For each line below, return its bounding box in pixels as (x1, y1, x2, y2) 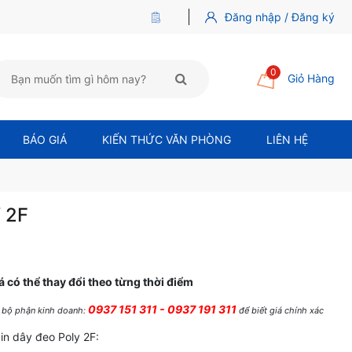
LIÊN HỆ (266, 132, 308, 146)
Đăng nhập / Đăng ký (225, 10, 335, 24)
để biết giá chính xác (239, 304, 324, 316)
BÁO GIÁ (23, 132, 68, 146)
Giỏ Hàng (288, 71, 335, 86)
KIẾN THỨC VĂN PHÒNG (101, 132, 231, 146)
